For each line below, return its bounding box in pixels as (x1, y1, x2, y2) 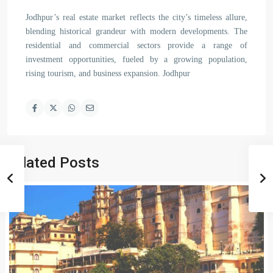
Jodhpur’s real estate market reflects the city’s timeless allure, (26, 13, 247, 22)
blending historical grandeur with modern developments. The (26, 27, 247, 36)
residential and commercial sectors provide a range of (26, 41, 247, 50)
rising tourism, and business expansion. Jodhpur (26, 69, 190, 78)
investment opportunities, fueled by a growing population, (26, 55, 247, 64)
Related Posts (5, 154, 99, 171)
